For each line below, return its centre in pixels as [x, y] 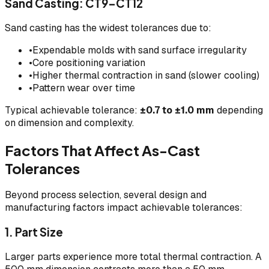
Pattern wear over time [84, 88]
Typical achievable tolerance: [72, 110]
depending [239, 110]
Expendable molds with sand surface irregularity [140, 50]
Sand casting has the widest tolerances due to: [108, 28]
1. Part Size [34, 232]
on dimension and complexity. [69, 122]
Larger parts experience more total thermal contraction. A [133, 256]
